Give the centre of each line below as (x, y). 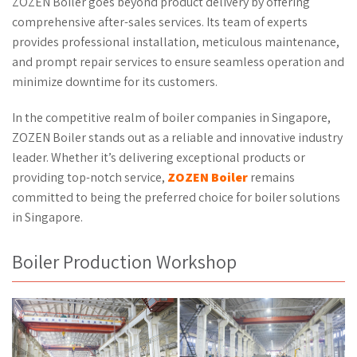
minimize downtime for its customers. (115, 82)
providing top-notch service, (90, 177)
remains (271, 177)
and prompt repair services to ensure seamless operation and (178, 62)
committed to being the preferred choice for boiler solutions (176, 197)
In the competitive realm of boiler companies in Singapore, (171, 118)
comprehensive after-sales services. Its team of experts (160, 22)
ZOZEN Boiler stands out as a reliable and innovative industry (177, 137)
